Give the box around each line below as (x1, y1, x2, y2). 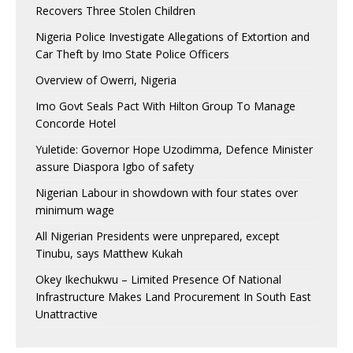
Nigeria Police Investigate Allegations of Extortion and (35, 29, 310, 44)
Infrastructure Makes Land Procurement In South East (35, 289, 311, 304)
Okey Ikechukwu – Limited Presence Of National (35, 272, 281, 287)
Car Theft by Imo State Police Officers (35, 46, 229, 61)
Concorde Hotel (35, 116, 116, 131)
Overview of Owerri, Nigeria (35, 72, 176, 87)
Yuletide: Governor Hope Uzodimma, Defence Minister (35, 142, 313, 157)
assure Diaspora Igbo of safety (35, 159, 194, 174)
